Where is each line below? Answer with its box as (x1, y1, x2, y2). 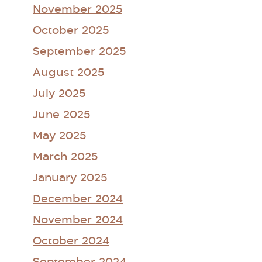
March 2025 (33, 152, 98, 163)
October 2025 (33, 26, 109, 36)
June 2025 (33, 110, 90, 120)
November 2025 (33, 5, 122, 15)
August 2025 (33, 68, 104, 78)
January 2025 (33, 173, 107, 184)
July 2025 (33, 89, 85, 99)
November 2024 (33, 215, 123, 226)
